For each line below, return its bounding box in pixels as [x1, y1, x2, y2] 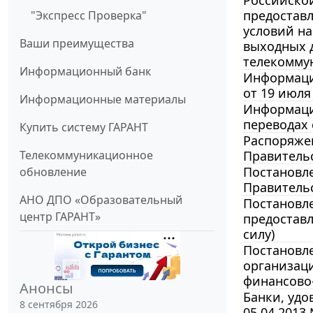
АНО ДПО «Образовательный [20, 192, 182, 208]
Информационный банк [20, 64, 151, 80]
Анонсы [20, 279, 73, 298]
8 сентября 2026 [20, 298, 98, 312]
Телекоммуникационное [20, 147, 153, 163]
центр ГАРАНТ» [20, 209, 101, 225]
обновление [20, 164, 87, 180]
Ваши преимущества [20, 36, 134, 52]
